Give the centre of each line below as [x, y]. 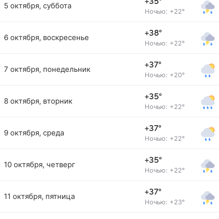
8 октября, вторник [38, 101]
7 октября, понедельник [47, 69]
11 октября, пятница [39, 196]
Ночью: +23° [165, 202]
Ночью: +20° [165, 75]
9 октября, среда [34, 133]
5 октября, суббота [38, 6]
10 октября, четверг [40, 164]
